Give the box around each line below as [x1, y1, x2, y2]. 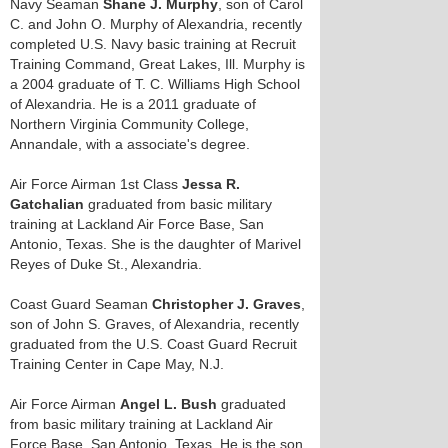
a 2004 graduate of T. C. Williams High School [10, 76, 300, 92]
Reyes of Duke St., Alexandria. [10, 256, 202, 272]
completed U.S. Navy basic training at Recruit [10, 36, 296, 52]
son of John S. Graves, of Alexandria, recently [10, 316, 299, 332]
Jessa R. [182, 176, 240, 192]
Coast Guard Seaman [10, 296, 152, 312]
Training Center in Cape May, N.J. [10, 356, 224, 372]
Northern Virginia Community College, [10, 116, 249, 132]
